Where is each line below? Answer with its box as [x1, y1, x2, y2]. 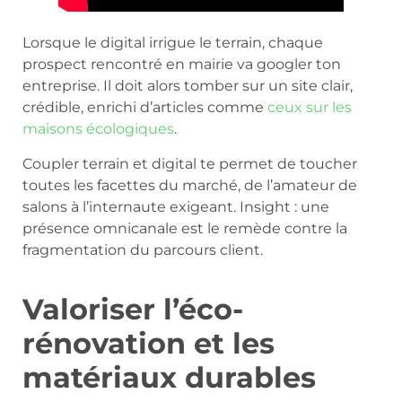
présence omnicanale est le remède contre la [22, 219, 347, 237]
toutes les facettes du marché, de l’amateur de [22, 176, 357, 194]
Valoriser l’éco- [22, 291, 243, 327]
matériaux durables [22, 359, 316, 395]
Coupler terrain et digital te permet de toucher [22, 154, 357, 172]
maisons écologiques [22, 120, 174, 138]
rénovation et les [22, 325, 275, 361]
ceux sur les [267, 99, 352, 117]
